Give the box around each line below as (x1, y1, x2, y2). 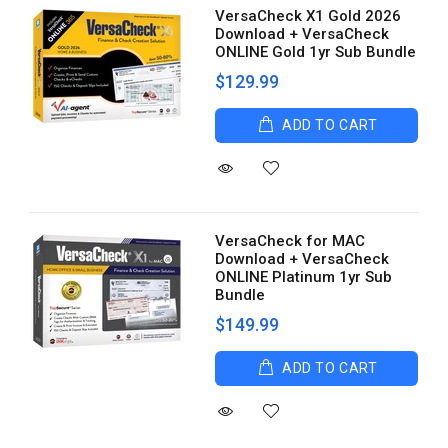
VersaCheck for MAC (215, 232, 366, 250)
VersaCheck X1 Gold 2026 (215, 7, 402, 25)
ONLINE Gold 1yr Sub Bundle (215, 43, 417, 61)
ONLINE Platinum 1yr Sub (215, 268, 393, 286)
